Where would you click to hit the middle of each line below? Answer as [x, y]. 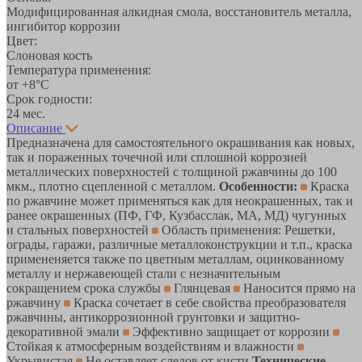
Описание [34, 128]
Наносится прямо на [298, 288]
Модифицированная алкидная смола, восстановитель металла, [179, 11]
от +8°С [28, 84]
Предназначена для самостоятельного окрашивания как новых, [181, 142]
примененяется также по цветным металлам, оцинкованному [175, 259]
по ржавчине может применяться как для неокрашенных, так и [180, 200]
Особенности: [258, 186]
